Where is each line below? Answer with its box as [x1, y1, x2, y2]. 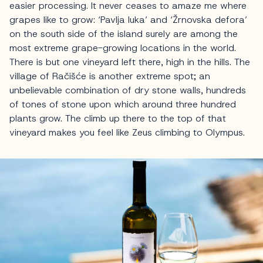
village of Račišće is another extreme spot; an [9, 70, 210, 83]
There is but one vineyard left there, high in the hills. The [9, 56, 250, 69]
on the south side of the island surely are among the [9, 28, 238, 41]
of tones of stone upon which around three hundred [9, 98, 236, 111]
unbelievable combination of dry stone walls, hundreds [9, 84, 246, 97]
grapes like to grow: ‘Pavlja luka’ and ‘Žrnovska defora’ [9, 14, 247, 26]
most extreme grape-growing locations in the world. [9, 42, 236, 55]
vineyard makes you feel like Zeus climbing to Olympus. [9, 126, 245, 139]
